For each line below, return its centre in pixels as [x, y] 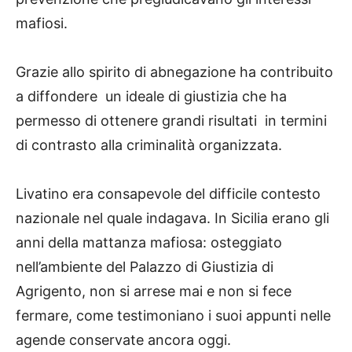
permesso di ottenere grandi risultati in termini [171, 120]
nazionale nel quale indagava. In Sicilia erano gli [172, 218]
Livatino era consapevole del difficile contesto [168, 193]
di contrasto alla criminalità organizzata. [149, 145]
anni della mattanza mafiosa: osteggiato [149, 242]
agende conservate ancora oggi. [123, 339]
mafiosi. [42, 23]
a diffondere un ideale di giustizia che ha [151, 96]
